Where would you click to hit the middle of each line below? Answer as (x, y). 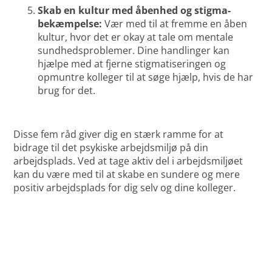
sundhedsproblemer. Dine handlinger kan (134, 51)
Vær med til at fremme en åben (175, 24)
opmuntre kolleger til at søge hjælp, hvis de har (146, 77)
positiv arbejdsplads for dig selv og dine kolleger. (125, 188)
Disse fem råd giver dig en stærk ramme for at (119, 134)
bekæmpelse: (70, 24)
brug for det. (67, 91)
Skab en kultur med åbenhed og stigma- (134, 11)
